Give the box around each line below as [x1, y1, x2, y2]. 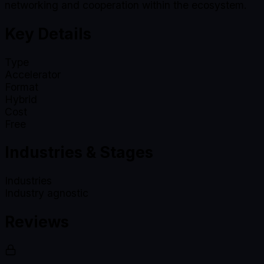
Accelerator [5, 68, 61, 81]
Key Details [5, 24, 91, 43]
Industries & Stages [5, 143, 153, 162]
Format [5, 80, 38, 93]
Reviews [5, 212, 69, 232]
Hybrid [5, 93, 37, 105]
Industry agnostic [5, 187, 88, 200]
